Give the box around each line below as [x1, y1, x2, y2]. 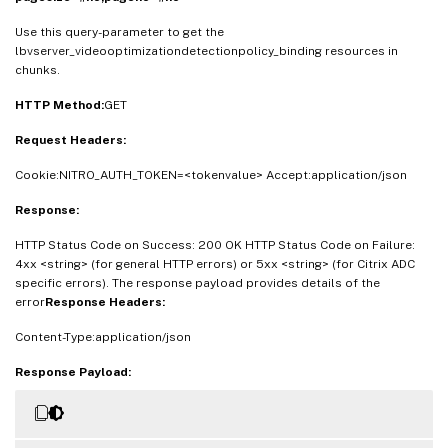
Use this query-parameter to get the [15, 24, 224, 39]
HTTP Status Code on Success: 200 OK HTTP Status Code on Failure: [15, 237, 415, 252]
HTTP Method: [15, 97, 104, 112]
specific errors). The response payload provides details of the [15, 275, 380, 290]
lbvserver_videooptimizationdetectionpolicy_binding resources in [15, 43, 398, 58]
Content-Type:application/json [15, 329, 191, 344]
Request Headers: [15, 132, 126, 147]
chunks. [15, 62, 60, 77]
